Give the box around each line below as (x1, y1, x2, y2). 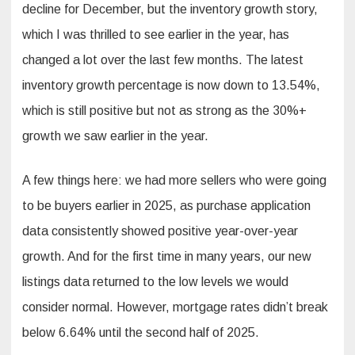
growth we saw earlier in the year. (22, 129, 208, 143)
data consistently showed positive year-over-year (22, 224, 298, 239)
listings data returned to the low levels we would (22, 275, 288, 289)
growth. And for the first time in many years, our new (22, 250, 311, 264)
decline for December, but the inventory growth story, (22, 2, 318, 17)
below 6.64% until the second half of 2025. (22, 326, 259, 340)
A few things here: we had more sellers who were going (22, 174, 326, 188)
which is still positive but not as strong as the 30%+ (22, 104, 307, 118)
